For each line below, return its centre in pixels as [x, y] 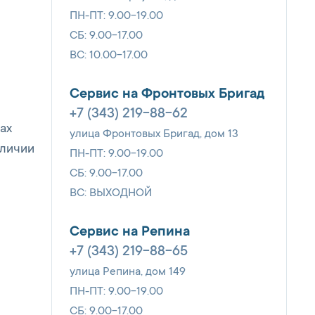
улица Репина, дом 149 [128, 272]
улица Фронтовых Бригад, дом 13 [154, 134]
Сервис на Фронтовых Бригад [167, 95]
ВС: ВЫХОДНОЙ [111, 193]
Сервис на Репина [130, 232]
